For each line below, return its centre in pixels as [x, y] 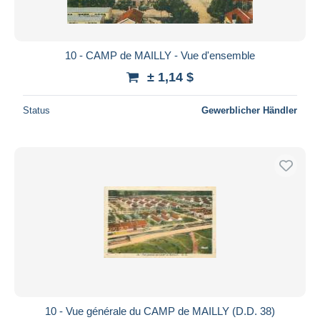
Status [36, 110]
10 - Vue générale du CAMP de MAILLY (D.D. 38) [160, 311]
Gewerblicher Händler [249, 110]
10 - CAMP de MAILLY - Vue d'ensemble [160, 55]
